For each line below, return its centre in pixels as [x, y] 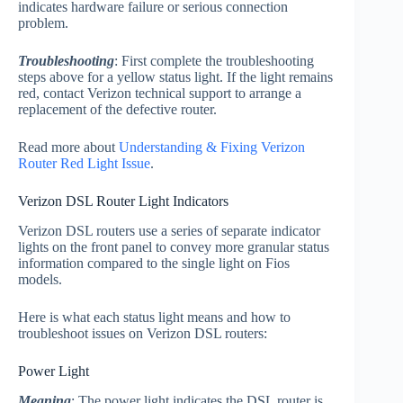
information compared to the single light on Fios [154, 263]
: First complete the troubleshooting [214, 60]
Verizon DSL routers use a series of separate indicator [169, 230]
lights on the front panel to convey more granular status [174, 246]
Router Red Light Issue [84, 163]
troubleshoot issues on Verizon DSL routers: [143, 333]
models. [40, 279]
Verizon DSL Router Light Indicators [123, 201]
